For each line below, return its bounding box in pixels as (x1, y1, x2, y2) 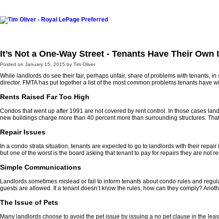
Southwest (98, 27, 126, 34)
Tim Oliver (73, 61, 95, 67)
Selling (176, 27, 195, 34)
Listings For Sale (37, 27, 82, 34)
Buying (142, 27, 160, 34)
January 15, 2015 (25, 61, 65, 67)
